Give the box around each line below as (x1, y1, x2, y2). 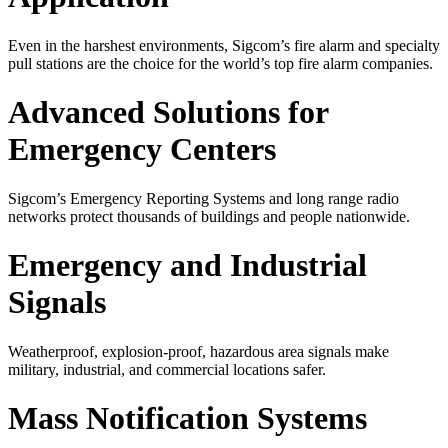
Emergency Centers (8, 131, 276, 168)
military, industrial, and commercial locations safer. (8, 360, 326, 378)
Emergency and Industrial (8, 247, 367, 284)
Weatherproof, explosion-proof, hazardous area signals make (8, 342, 389, 360)
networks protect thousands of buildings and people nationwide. (8, 207, 410, 225)
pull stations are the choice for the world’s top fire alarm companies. (8, 54, 433, 72)
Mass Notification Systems (8, 400, 367, 437)
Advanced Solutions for (8, 94, 328, 131)
